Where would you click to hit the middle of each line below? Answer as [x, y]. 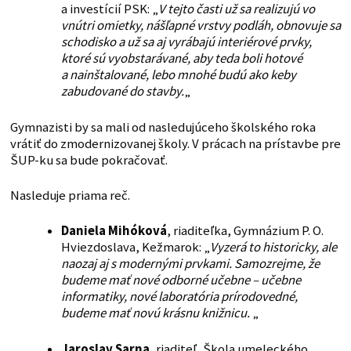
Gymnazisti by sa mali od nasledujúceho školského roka [163, 128]
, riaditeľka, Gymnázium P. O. [245, 231]
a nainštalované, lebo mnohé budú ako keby [178, 75]
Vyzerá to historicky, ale [273, 248]
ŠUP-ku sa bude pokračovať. [89, 161]
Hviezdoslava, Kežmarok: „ [135, 248]
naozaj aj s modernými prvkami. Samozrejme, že [190, 264]
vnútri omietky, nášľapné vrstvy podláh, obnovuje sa [201, 26]
